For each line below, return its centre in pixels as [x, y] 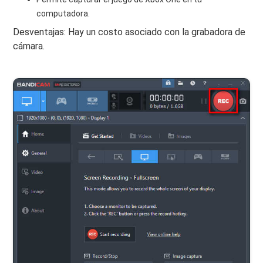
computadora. [63, 14]
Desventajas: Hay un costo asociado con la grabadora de [129, 32]
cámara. [29, 46]
